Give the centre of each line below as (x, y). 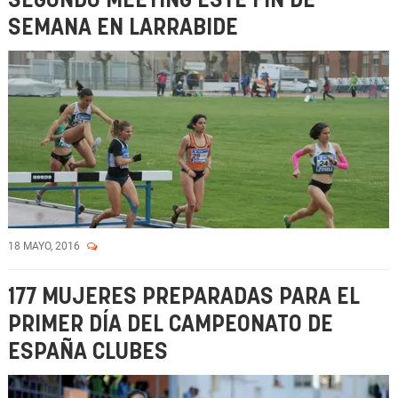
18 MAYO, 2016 (45, 246)
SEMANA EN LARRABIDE (123, 28)
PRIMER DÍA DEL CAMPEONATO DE (171, 325)
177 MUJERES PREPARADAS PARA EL (184, 297)
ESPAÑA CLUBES (88, 352)
